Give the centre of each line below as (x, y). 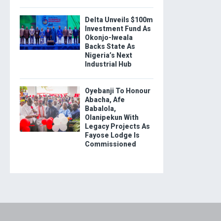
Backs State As (110, 47)
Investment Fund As (118, 29)
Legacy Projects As (117, 127)
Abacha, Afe (105, 100)
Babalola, (100, 109)
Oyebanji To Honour (117, 91)
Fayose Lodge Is (112, 135)
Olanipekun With (111, 118)
